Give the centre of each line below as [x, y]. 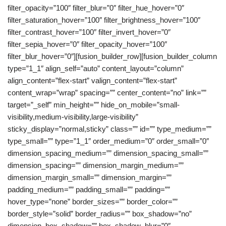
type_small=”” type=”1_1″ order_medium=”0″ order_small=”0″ [108, 141]
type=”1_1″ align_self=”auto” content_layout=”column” [96, 68]
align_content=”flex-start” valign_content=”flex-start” [92, 80]
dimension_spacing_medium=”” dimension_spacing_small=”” [108, 153]
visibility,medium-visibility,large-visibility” [73, 117]
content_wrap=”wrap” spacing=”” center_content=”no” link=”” [107, 93]
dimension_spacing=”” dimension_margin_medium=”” [96, 165]
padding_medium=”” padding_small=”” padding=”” [89, 189]
